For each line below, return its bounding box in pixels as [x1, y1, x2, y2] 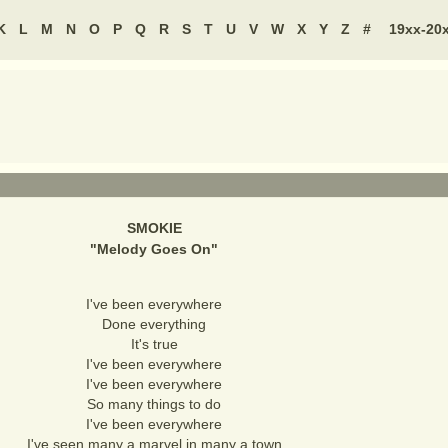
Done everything [102, 316, 206, 332]
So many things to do [87, 396, 221, 412]
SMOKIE [126, 220, 182, 236]
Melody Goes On [97, 241, 211, 257]
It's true [130, 336, 178, 352]
